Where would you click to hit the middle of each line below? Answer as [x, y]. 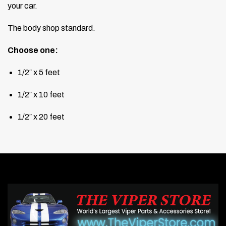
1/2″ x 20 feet [41, 117]
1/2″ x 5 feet [39, 72]
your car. [22, 6]
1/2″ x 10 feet [41, 94]
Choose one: [33, 50]
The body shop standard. [51, 28]
